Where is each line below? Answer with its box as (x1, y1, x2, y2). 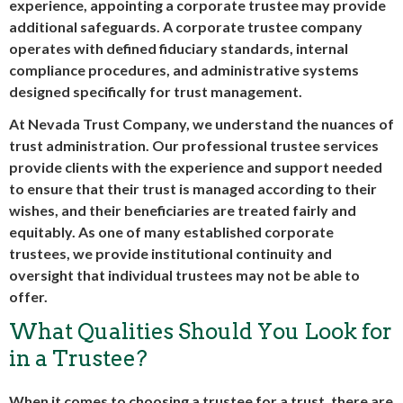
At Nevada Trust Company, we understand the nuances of (9, 115, 394, 132)
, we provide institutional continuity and (67, 245, 332, 262)
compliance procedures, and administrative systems (9, 61, 359, 78)
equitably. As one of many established (9, 223, 264, 240)
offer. (9, 288, 48, 305)
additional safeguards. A (9, 18, 175, 35)
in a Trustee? (9, 345, 148, 372)
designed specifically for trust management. (9, 83, 302, 100)
